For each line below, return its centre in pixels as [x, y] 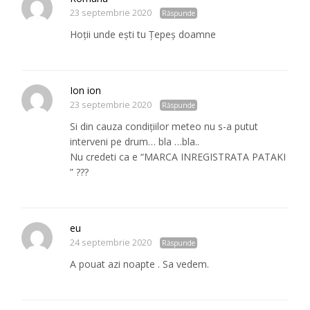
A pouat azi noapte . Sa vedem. [140, 264]
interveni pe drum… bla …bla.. [135, 142]
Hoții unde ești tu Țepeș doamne [143, 35]
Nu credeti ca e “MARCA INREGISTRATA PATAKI [178, 157]
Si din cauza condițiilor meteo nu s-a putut [164, 127]
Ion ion [86, 91]
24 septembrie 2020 [111, 243]
